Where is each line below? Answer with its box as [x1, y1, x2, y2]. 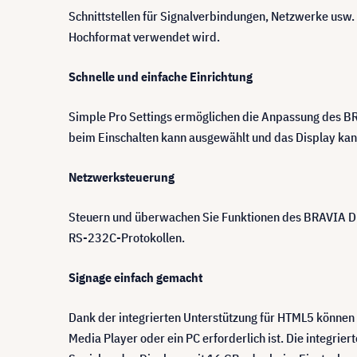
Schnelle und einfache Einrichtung [69, 68, 253, 84]
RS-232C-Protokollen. [69, 229, 185, 245]
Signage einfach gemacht [69, 269, 202, 285]
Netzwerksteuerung [69, 168, 175, 185]
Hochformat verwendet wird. [69, 28, 220, 45]
